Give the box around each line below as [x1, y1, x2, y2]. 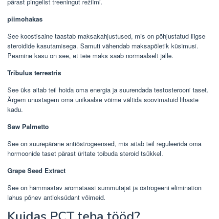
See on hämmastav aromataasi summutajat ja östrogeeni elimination [7, 182, 201, 192]
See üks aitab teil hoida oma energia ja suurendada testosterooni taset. [7, 85, 209, 94]
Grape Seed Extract [7, 165, 66, 175]
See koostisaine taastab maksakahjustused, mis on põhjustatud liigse [7, 31, 205, 41]
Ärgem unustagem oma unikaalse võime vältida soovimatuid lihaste [7, 94, 198, 104]
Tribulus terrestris [7, 67, 61, 77]
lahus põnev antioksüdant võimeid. [7, 192, 106, 202]
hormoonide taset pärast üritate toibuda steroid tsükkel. [7, 148, 163, 158]
